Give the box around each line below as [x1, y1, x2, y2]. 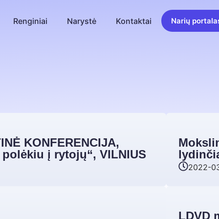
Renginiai [13, 16, 48, 26]
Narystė [67, 16, 97, 26]
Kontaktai [116, 16, 152, 26]
